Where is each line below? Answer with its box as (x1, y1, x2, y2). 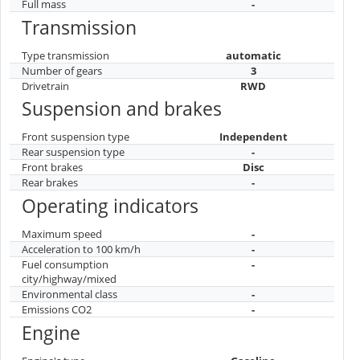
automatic (225, 47, 281, 63)
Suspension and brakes (22, 96, 222, 122)
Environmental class (22, 286, 117, 301)
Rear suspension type (22, 144, 125, 159)
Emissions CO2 (22, 301, 92, 317)
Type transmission (22, 47, 109, 63)
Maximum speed (22, 226, 102, 241)
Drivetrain (22, 78, 69, 93)
